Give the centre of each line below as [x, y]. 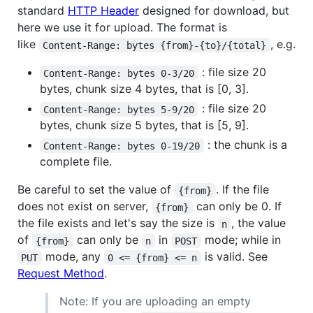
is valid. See [234, 257]
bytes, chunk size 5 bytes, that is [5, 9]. [144, 125]
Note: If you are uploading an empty [155, 301]
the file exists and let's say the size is [118, 223]
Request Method [61, 274]
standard [43, 11]
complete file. [76, 162]
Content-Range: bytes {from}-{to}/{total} [155, 45]
